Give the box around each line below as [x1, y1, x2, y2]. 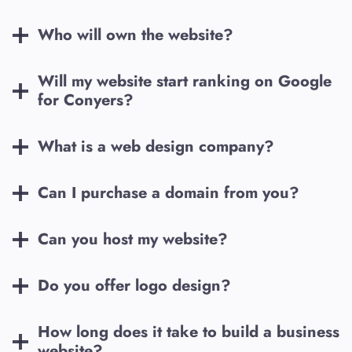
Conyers [64, 89, 123, 112]
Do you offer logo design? [38, 274, 231, 298]
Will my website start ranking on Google [38, 70, 332, 93]
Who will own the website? [38, 24, 233, 47]
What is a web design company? [38, 135, 274, 159]
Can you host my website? [38, 228, 228, 251]
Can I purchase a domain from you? [38, 181, 299, 205]
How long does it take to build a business [38, 321, 339, 344]
